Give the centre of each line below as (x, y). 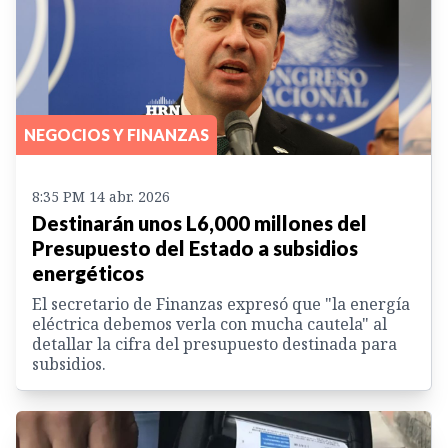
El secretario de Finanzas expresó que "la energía (221, 304)
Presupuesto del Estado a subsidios (195, 248)
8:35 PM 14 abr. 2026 (101, 197)
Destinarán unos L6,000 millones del (199, 223)
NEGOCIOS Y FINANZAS (116, 135)
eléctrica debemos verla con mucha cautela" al (209, 324)
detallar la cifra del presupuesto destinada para (214, 344)
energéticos (88, 273)
